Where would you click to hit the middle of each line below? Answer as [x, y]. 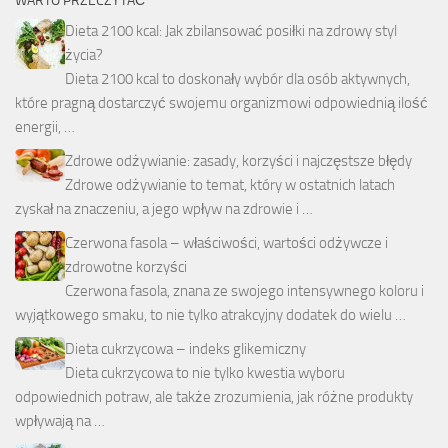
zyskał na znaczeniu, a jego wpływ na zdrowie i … [164, 208]
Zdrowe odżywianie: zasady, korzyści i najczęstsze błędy [238, 160]
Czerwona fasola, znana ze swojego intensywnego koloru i [244, 290]
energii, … [45, 126]
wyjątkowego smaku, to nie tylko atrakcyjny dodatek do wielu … [210, 314]
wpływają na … [60, 420]
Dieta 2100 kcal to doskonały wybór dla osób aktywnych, [237, 78]
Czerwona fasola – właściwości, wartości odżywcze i [226, 242]
